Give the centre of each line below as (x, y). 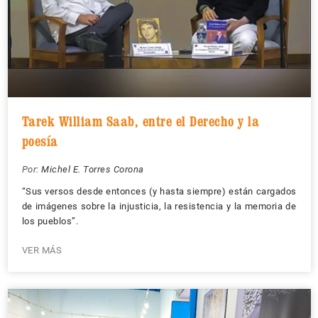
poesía (40, 141)
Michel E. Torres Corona (93, 169)
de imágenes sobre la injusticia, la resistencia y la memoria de (159, 206)
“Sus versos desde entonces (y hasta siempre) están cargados (159, 191)
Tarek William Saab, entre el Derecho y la (140, 121)
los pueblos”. (50, 221)
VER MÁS (42, 250)
